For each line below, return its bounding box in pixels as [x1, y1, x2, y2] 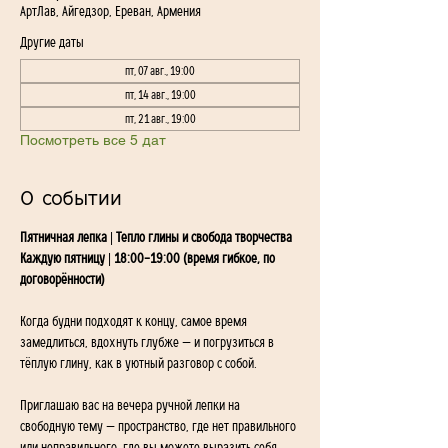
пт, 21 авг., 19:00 [124, 113, 196, 125]
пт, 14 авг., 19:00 [124, 89, 196, 101]
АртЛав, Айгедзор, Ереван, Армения [20, 5, 201, 19]
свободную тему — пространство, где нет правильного [20, 420, 299, 434]
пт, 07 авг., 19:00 [125, 65, 195, 77]
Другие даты [20, 36, 84, 50]
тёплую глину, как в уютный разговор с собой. [20, 357, 257, 371]
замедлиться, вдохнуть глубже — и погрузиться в [20, 336, 277, 350]
